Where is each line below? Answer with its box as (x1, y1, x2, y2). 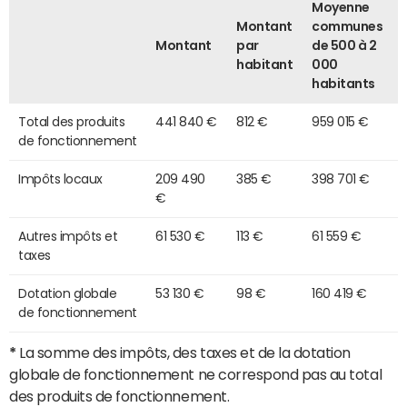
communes (312, 19, 383, 33)
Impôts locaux (18, 172, 103, 185)
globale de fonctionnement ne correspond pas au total (9, 366, 382, 382)
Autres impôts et (18, 229, 118, 243)
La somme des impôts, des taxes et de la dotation (15, 344, 352, 360)
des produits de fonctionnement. (9, 388, 230, 403)
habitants (312, 76, 375, 90)
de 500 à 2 (312, 38, 377, 52)
